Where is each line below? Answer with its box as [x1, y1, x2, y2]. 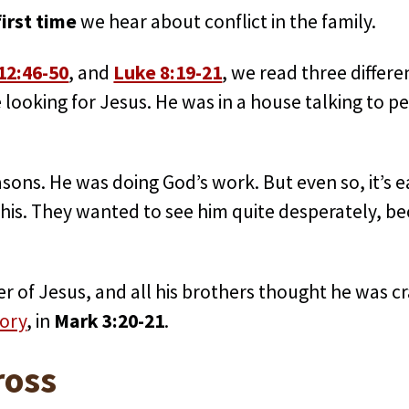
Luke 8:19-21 [113, 60, 223, 86]
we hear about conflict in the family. [77, 9, 377, 35]
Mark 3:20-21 [54, 309, 165, 334]
